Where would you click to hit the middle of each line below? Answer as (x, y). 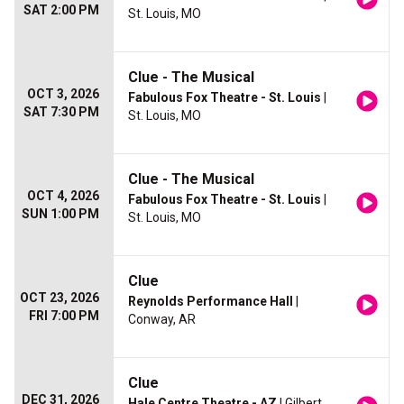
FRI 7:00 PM (64, 316)
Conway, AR (162, 320)
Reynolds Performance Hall (211, 302)
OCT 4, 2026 (63, 196)
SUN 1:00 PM (60, 214)
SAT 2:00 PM (61, 10)
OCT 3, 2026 (63, 94)
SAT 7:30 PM (61, 112)
